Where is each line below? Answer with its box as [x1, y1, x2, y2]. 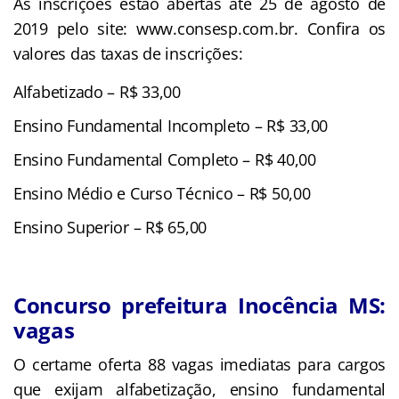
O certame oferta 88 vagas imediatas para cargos [13, 353, 386, 375]
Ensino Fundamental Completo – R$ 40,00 [13, 148, 316, 170]
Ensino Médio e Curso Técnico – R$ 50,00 [13, 182, 311, 204]
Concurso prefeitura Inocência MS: [13, 289, 386, 320]
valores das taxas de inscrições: [13, 42, 243, 64]
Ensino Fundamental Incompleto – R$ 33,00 [13, 114, 329, 136]
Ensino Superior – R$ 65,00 [13, 216, 207, 238]
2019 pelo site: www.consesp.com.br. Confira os [13, 17, 386, 39]
